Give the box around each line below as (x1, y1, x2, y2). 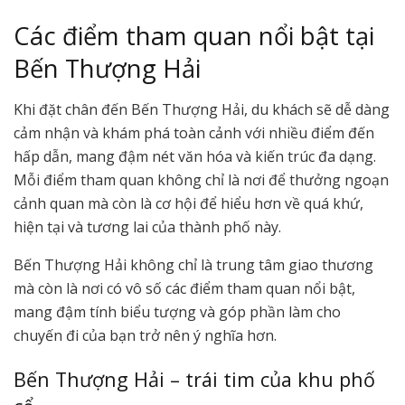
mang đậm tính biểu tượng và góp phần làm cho (14, 301, 341, 322)
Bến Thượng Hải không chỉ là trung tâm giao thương (14, 254, 373, 275)
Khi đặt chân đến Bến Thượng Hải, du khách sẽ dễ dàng (14, 99, 390, 119)
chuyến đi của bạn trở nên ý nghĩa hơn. (14, 325, 277, 345)
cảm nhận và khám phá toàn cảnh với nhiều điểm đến (14, 122, 374, 143)
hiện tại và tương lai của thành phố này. (14, 216, 281, 237)
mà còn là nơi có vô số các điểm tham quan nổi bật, (14, 278, 355, 298)
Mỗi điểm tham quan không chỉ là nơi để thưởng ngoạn (14, 169, 389, 190)
